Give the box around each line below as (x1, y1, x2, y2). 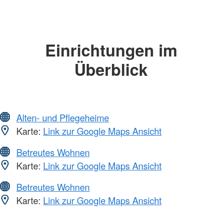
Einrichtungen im (45, 38, 177, 62)
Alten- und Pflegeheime (16, 111, 109, 124)
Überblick (74, 57, 148, 81)
